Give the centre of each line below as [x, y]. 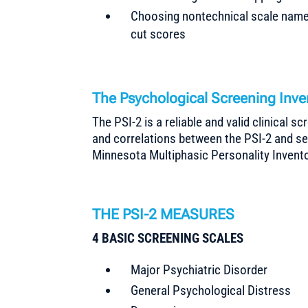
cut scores [158, 34]
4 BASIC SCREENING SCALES [168, 238]
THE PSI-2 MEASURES [164, 214]
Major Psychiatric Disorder [199, 269]
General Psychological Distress [211, 290]
